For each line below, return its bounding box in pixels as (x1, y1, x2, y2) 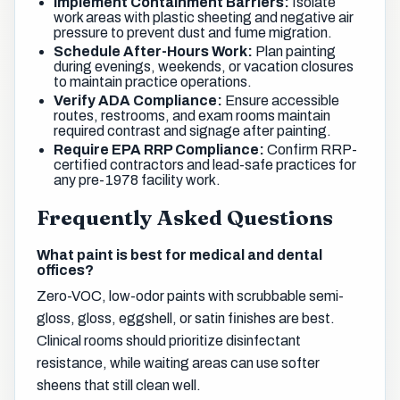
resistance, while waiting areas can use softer (37, 355, 320, 371)
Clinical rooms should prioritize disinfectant (37, 333, 301, 349)
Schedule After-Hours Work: (54, 43, 254, 59)
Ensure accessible (222, 92, 340, 108)
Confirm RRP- (264, 141, 358, 157)
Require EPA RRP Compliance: (54, 141, 265, 157)
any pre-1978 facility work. (54, 171, 221, 187)
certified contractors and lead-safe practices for (54, 156, 357, 172)
